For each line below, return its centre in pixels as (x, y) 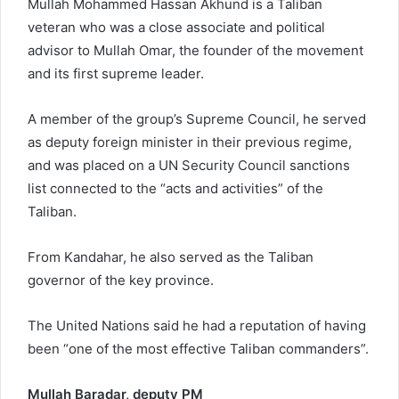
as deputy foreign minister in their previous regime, (190, 142)
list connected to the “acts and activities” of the (175, 188)
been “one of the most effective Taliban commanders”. (198, 348)
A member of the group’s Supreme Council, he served (197, 118)
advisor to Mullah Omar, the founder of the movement (195, 50)
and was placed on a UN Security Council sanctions (189, 165)
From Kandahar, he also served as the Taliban (171, 256)
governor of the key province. (121, 280)
